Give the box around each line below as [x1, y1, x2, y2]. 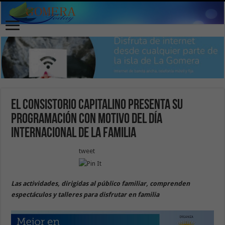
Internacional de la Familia [11, 126, 137, 141]
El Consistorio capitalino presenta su [11, 98, 183, 113]
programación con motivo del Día [11, 112, 163, 127]
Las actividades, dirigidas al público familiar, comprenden [11, 179, 190, 187]
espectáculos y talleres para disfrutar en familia [11, 190, 160, 198]
